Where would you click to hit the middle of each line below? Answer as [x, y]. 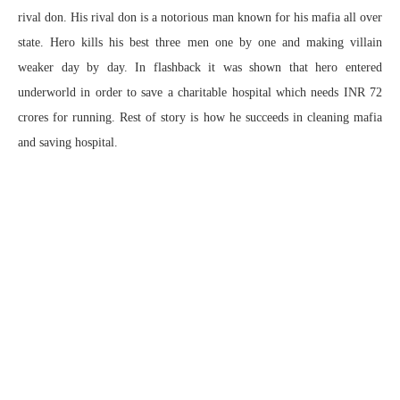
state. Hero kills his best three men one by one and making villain [200, 42]
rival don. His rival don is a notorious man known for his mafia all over [200, 17]
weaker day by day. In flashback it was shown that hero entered [200, 67]
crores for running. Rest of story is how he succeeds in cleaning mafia [200, 117]
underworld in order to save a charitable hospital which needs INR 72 [200, 92]
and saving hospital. [68, 142]
